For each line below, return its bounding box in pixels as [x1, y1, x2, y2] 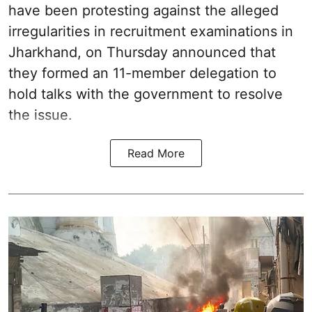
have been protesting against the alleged [8, 2, 279, 19]
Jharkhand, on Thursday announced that [8, 44, 276, 61]
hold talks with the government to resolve [8, 86, 283, 103]
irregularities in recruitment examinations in [8, 23, 293, 40]
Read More [127, 146, 185, 161]
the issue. [8, 107, 72, 124]
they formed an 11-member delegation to [8, 65, 276, 82]
